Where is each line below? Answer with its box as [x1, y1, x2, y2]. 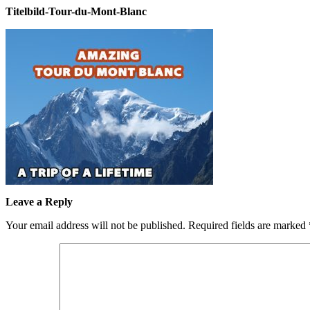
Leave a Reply [6, 196, 73, 208]
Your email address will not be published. [6, 219, 185, 231]
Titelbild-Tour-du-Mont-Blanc [6, 6, 147, 17]
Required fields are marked [188, 219, 309, 231]
